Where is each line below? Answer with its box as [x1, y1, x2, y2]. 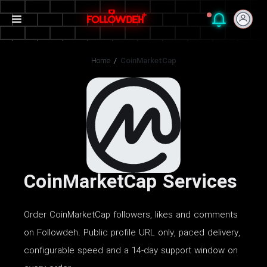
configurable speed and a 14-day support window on [24, 244, 238, 259]
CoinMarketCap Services [24, 168, 237, 198]
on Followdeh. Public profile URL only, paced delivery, [24, 226, 240, 241]
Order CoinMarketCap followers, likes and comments [24, 208, 238, 223]
